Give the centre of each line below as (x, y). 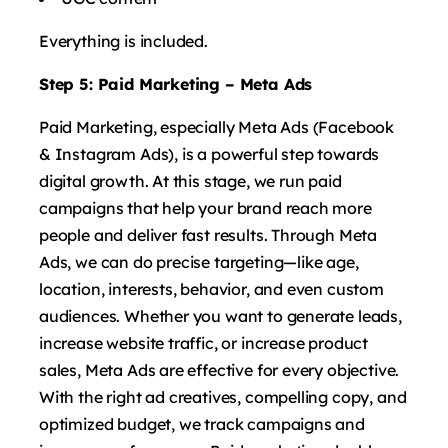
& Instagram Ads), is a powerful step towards (209, 153)
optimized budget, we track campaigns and (202, 423)
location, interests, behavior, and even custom (211, 288)
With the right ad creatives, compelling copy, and (223, 396)
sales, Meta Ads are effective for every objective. (219, 369)
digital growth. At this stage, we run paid (190, 180)
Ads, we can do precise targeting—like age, (199, 261)
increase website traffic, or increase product (204, 342)
